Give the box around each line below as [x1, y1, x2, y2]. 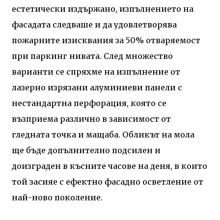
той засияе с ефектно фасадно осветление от [12, 176, 203, 187]
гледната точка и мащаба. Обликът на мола [12, 129, 194, 139]
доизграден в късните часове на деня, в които [12, 161, 207, 171]
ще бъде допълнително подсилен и [12, 145, 161, 155]
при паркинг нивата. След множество [12, 51, 173, 61]
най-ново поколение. [12, 192, 103, 202]
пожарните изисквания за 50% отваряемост [12, 35, 200, 45]
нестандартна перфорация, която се [12, 98, 166, 108]
